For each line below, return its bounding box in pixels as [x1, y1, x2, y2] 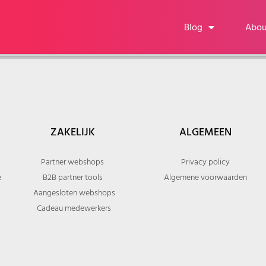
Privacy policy [181, 155, 230, 169]
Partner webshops [41, 155, 104, 169]
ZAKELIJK [50, 123, 95, 141]
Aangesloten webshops [33, 186, 115, 199]
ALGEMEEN [179, 123, 232, 141]
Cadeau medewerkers [37, 201, 111, 215]
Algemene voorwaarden [164, 170, 247, 184]
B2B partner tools [42, 170, 103, 184]
